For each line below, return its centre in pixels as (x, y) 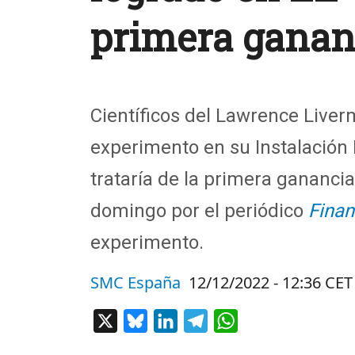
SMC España (136, 282)
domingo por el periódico (199, 211)
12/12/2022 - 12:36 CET (271, 282)
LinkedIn (203, 319)
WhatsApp (269, 319)
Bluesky (170, 319)
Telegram (236, 319)
